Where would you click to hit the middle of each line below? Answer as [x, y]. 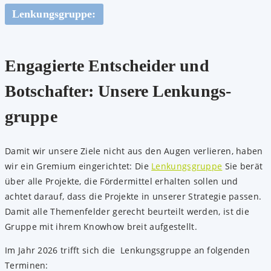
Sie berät [243, 166]
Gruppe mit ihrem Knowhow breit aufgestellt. [101, 227]
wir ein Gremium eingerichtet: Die [78, 166]
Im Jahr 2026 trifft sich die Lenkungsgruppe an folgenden [128, 250]
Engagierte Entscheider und [109, 65]
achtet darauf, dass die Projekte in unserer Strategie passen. [133, 197]
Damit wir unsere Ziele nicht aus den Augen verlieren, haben [134, 151]
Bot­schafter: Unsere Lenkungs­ [118, 91]
